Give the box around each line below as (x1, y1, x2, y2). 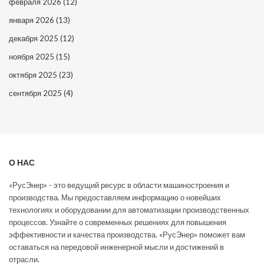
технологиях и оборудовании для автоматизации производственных (9, 204, 249, 214)
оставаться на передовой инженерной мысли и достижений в (9, 242, 224, 252)
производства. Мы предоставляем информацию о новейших (9, 192, 221, 202)
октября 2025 (9, 70, 59, 80)
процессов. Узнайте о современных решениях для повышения (9, 217, 226, 227)
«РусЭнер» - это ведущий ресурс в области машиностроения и (9, 180, 229, 190)
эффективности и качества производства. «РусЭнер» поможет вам (9, 229, 245, 239)
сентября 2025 (9, 88, 64, 98)
